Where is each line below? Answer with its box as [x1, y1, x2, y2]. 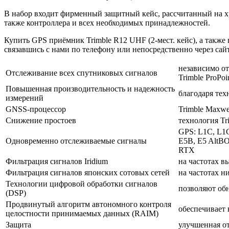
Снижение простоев [6, 116, 76, 125]
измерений [6, 94, 43, 103]
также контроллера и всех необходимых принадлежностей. [4, 18, 210, 28]
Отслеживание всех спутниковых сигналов [6, 68, 157, 78]
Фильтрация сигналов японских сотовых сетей [6, 168, 170, 177]
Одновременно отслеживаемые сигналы [6, 136, 147, 146]
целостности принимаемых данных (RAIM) [6, 209, 158, 218]
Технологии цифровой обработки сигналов [6, 179, 157, 189]
